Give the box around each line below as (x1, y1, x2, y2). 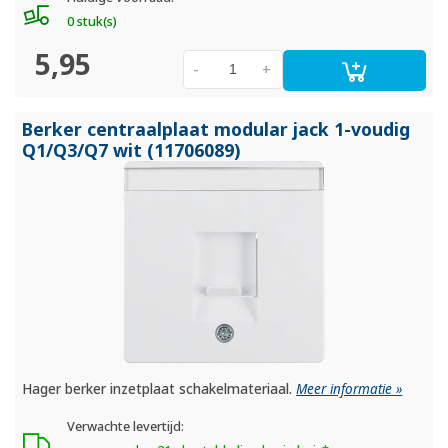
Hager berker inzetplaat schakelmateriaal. (22, 380, 297, 399)
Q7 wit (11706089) (84, 138, 241, 163)
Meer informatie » (296, 380, 403, 399)
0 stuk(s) (66, 12, 117, 30)
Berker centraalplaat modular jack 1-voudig (22, 117, 411, 142)
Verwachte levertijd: (66, 418, 184, 436)
